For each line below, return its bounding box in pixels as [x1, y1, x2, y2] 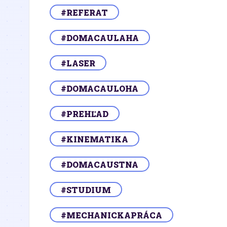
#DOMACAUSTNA [61, 159, 138, 170]
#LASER [61, 57, 95, 68]
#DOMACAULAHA [61, 32, 139, 43]
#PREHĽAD [61, 108, 108, 119]
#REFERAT [61, 7, 108, 18]
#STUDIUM [61, 184, 111, 195]
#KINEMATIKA [61, 133, 128, 144]
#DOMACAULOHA [61, 83, 138, 94]
